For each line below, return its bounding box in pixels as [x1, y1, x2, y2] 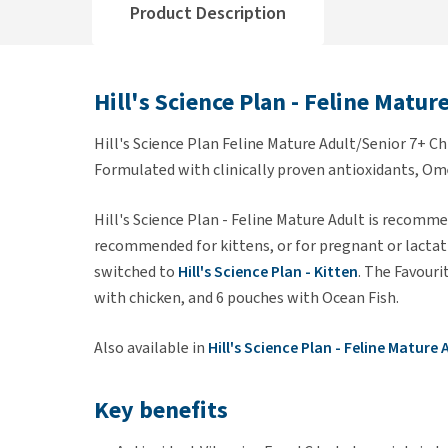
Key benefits [94, 394, 228, 426]
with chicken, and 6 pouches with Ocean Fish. [94, 287, 399, 308]
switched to [94, 261, 178, 282]
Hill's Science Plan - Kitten [178, 261, 358, 282]
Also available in [94, 337, 208, 358]
